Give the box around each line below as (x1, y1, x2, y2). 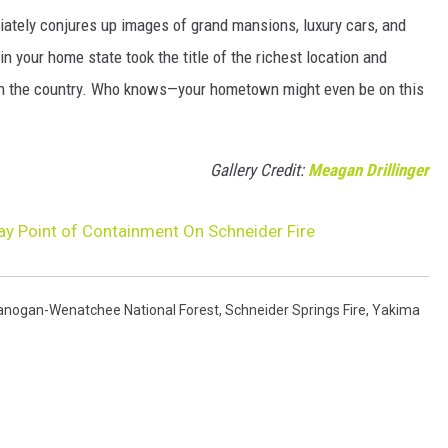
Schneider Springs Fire (225, 302, 366, 319)
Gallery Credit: (210, 160, 308, 181)
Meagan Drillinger (308, 160, 429, 181)
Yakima (372, 302, 420, 319)
